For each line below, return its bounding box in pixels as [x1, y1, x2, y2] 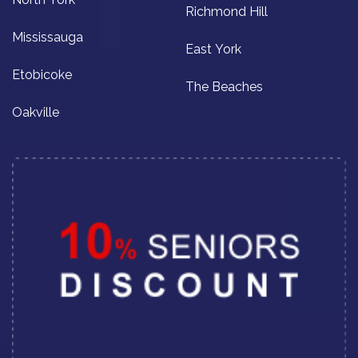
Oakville [12, 105, 59, 121]
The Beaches [185, 79, 263, 95]
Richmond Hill [185, 4, 268, 20]
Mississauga [12, 30, 83, 46]
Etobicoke [12, 67, 72, 83]
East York [185, 42, 241, 58]
